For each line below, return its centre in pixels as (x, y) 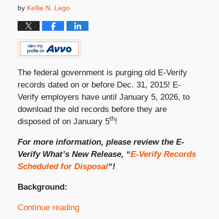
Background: (42, 187)
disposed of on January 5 (63, 121)
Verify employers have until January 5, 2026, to (103, 97)
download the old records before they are (92, 109)
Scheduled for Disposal (63, 166)
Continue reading (48, 207)
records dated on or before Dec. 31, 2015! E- (99, 85)
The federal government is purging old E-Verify (102, 72)
